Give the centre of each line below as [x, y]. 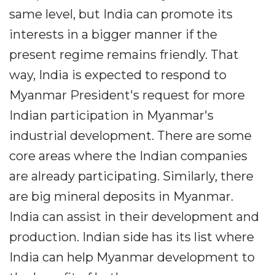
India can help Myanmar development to [132, 257]
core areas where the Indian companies [128, 156]
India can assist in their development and [134, 217]
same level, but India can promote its [121, 14]
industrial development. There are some [130, 136]
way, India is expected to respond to [118, 75]
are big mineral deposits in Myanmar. [121, 196]
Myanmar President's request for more [127, 95]
